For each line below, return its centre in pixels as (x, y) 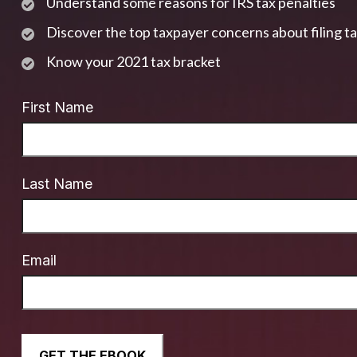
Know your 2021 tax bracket (133, 61)
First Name (57, 107)
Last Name (57, 183)
